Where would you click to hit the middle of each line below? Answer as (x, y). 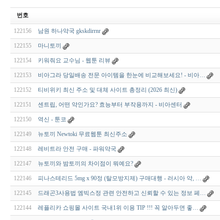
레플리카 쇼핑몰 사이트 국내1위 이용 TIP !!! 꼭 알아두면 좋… (118, 208)
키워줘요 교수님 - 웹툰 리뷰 (74, 61)
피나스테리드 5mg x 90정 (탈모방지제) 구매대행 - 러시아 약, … (119, 179)
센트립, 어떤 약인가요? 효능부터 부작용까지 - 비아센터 (110, 105)
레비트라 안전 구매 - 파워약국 (77, 149)
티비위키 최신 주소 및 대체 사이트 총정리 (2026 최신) (107, 90)
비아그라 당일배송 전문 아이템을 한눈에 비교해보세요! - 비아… (121, 75)
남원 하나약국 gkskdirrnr (69, 31)
